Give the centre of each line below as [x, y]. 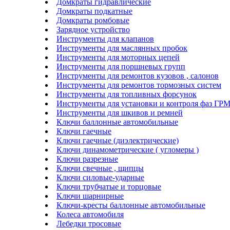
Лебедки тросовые [89, 223]
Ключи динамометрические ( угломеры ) [128, 149]
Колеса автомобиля [90, 214]
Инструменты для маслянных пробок [122, 48]
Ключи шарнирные [90, 196]
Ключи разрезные [87, 159]
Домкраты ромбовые [93, 20]
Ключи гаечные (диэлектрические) [118, 140]
